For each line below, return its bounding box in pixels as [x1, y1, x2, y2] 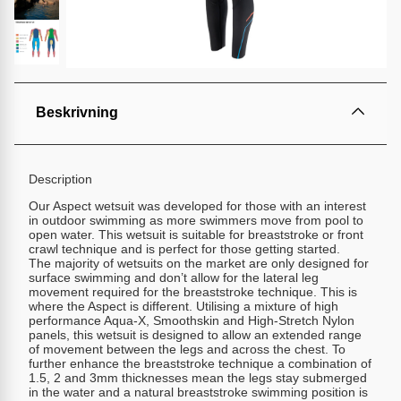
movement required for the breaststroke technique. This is [29, 285, 357, 299]
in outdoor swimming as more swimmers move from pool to [29, 213, 363, 227]
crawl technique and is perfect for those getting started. [29, 242, 344, 256]
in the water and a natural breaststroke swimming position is [29, 385, 368, 399]
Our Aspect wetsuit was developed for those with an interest [29, 199, 366, 213]
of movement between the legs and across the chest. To [29, 342, 346, 356]
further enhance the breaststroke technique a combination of [29, 356, 371, 371]
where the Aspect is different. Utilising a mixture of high [29, 299, 338, 313]
